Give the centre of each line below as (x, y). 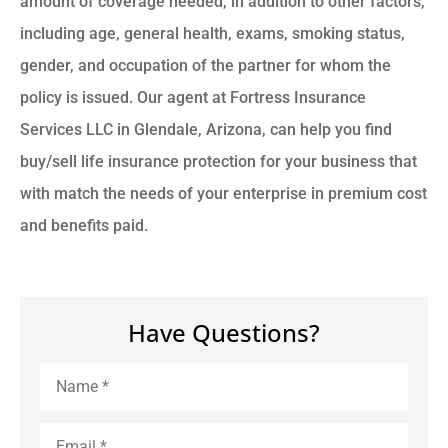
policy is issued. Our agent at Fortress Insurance (193, 97)
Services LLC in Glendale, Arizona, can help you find (206, 129)
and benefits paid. (84, 225)
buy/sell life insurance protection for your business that (218, 161)
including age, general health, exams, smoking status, (212, 33)
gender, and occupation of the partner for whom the (205, 65)
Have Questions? (224, 333)
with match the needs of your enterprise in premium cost (223, 193)
